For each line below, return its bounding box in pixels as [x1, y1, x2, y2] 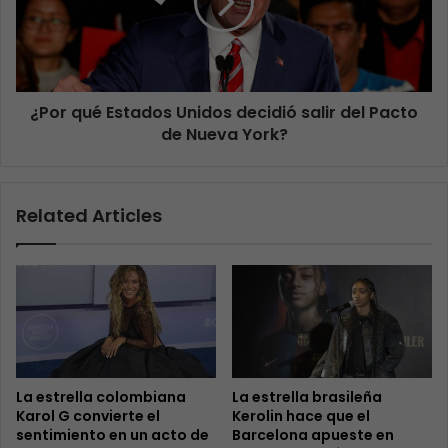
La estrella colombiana [16, 387, 186, 408]
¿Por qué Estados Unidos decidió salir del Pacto [30, 101, 418, 125]
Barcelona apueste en [232, 425, 394, 446]
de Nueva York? [160, 123, 288, 147]
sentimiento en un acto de [16, 425, 209, 446]
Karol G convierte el [16, 406, 160, 427]
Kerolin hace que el [232, 406, 370, 427]
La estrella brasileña [232, 387, 382, 408]
